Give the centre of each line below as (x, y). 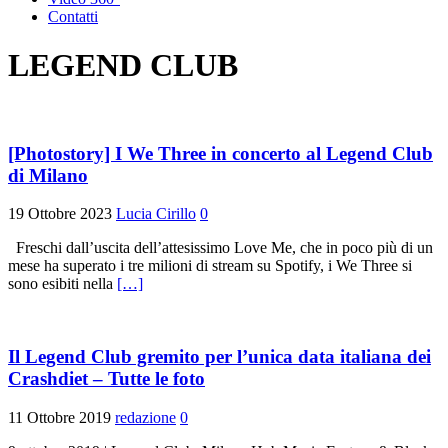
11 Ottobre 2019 (59, 417)
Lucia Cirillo (156, 214)
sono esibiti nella (62, 284)
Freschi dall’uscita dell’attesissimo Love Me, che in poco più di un (220, 248)
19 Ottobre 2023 (60, 214)
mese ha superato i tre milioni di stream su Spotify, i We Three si (212, 266)
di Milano (48, 175)
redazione (145, 417)
